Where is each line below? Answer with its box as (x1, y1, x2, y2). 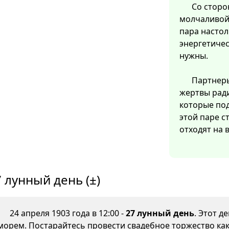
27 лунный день (126, 208, 194, 219)
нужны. (179, 50, 208, 62)
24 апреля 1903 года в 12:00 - (10, 208, 126, 219)
